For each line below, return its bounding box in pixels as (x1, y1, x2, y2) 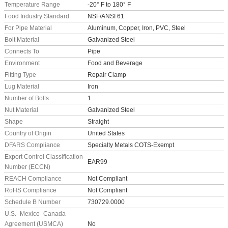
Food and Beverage (88, 60, 142, 67)
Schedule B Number (5, 198, 61, 206)
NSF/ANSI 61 (88, 13, 124, 20)
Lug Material (5, 83, 39, 90)
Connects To (5, 48, 39, 55)
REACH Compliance (5, 175, 62, 182)
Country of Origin (5, 130, 51, 137)
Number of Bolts (5, 95, 49, 102)
